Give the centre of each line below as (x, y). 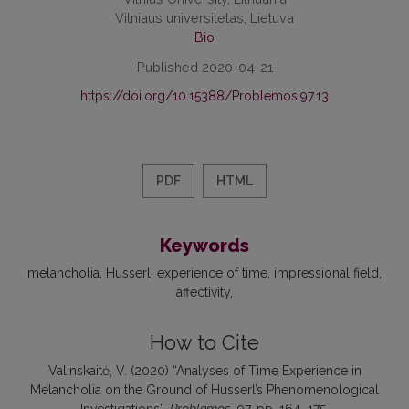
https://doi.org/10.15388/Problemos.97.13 (204, 96)
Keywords (204, 246)
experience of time (212, 273)
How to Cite (204, 343)
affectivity (203, 293)
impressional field (326, 273)
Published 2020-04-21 (204, 68)
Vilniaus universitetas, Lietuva (204, 18)
